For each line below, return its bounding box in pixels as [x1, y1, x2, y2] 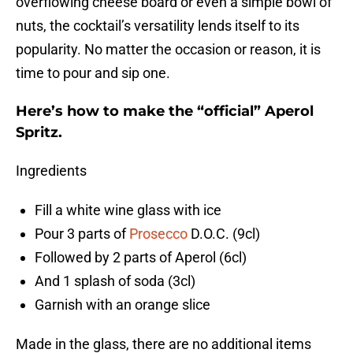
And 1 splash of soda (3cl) [35, 273, 195, 290]
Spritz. [16, 124, 62, 142]
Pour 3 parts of [35, 225, 129, 243]
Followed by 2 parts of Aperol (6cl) [35, 249, 247, 266]
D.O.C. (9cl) [188, 225, 260, 243]
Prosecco [129, 225, 188, 243]
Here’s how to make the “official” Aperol [16, 102, 314, 121]
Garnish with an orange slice [35, 296, 210, 314]
